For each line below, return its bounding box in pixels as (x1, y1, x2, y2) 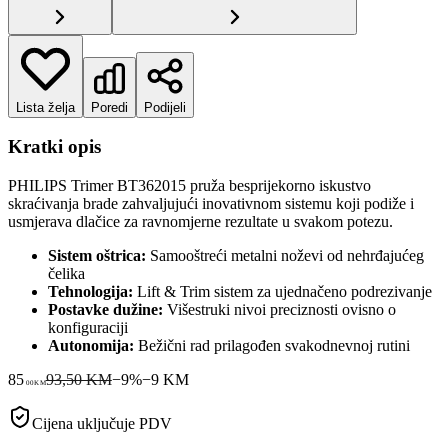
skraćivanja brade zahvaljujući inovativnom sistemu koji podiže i (8, 194, 414, 212)
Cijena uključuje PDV (32, 414, 172, 432)
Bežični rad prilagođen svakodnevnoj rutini (134, 336, 410, 354)
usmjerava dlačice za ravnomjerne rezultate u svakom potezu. (8, 212, 393, 230)
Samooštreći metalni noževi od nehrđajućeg (146, 246, 424, 264)
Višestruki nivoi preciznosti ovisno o (163, 300, 396, 318)
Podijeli (144, 99, 186, 115)
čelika (48, 264, 85, 282)
